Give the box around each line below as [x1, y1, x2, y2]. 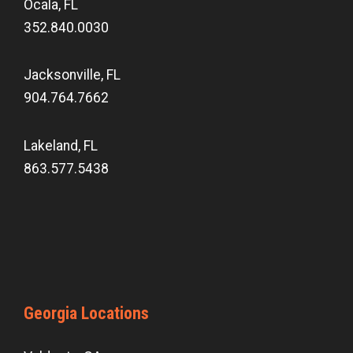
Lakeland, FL [24, 138, 98, 154]
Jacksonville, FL [24, 67, 121, 84]
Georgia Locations [24, 303, 149, 324]
